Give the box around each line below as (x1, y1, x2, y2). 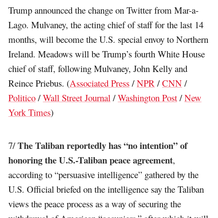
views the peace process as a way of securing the (8, 197, 182, 210)
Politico (8, 91, 36, 104)
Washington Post (118, 91, 178, 104)
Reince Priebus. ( (8, 77, 70, 90)
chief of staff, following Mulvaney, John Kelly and (8, 62, 188, 75)
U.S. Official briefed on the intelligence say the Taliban (8, 182, 204, 195)
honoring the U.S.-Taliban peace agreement (8, 153, 173, 166)
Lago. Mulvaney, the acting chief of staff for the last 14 (8, 18, 204, 31)
